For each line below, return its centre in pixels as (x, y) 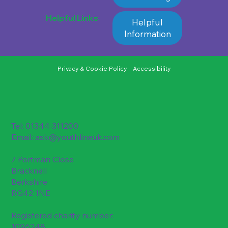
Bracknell (29, 171)
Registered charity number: (63, 216)
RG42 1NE (31, 193)
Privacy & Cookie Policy (92, 69)
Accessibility (152, 69)
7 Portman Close (43, 160)
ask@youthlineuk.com (78, 137)
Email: (23, 137)
